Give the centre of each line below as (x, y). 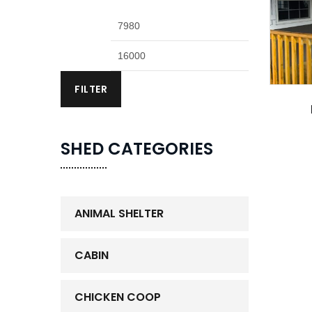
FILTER (91, 89)
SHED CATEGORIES (137, 149)
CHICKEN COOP (118, 297)
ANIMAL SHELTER (119, 213)
